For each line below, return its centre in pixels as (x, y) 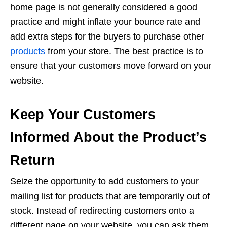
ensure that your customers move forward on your (111, 66)
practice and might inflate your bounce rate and (105, 22)
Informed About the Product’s (108, 137)
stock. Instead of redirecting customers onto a (102, 211)
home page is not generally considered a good (104, 7)
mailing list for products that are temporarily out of (110, 196)
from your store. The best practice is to (124, 51)
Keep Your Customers (83, 115)
